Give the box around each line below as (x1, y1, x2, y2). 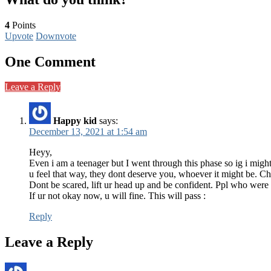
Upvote (5, 30, 33, 41)
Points (10, 19, 36, 30)
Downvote (36, 30, 76, 41)
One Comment (5, 53, 96, 70)
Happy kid (53, 116, 97, 126)
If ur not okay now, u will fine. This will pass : (29, 191, 206, 201)
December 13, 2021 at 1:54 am (29, 126, 147, 137)
